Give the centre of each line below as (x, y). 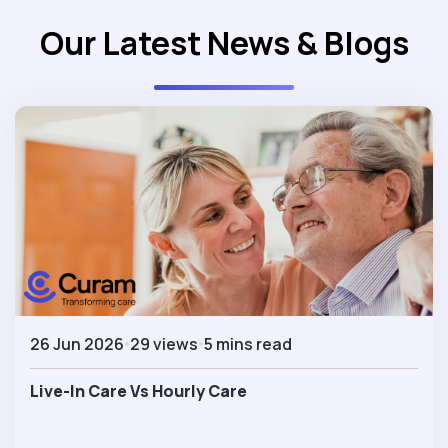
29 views (164, 343)
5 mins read (248, 343)
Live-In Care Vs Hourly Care (138, 390)
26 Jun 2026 (77, 343)
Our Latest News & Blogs (224, 43)
